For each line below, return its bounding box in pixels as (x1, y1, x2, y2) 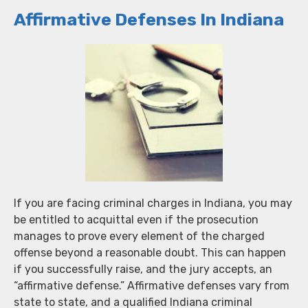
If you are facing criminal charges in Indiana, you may (14, 196, 292, 210)
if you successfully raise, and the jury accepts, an (14, 262, 272, 276)
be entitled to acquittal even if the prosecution (14, 212, 258, 226)
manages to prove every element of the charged (14, 229, 265, 243)
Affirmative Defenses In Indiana (14, 9, 284, 30)
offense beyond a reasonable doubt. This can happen (14, 245, 286, 259)
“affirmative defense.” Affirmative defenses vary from (14, 278, 289, 292)
